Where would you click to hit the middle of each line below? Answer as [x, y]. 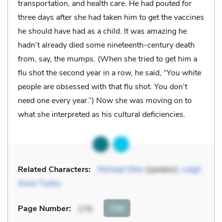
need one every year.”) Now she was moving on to [105, 100]
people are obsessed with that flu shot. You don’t [103, 86]
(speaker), [163, 169]
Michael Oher [121, 169]
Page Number [43, 209]
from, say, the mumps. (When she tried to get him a [108, 59]
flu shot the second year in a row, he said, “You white [110, 73]
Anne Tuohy [39, 183]
